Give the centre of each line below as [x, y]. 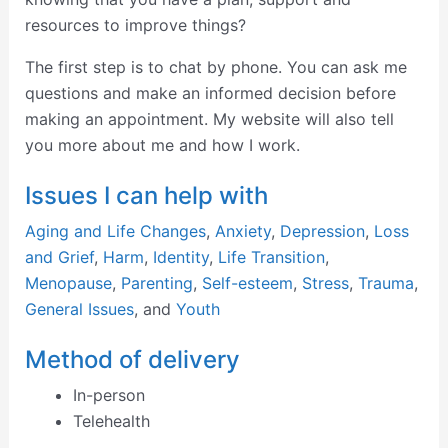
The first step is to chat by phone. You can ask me [215, 67]
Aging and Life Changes [115, 231]
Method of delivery [132, 360]
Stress [325, 283]
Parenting [156, 283]
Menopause [68, 283]
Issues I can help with [146, 196]
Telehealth [111, 421]
